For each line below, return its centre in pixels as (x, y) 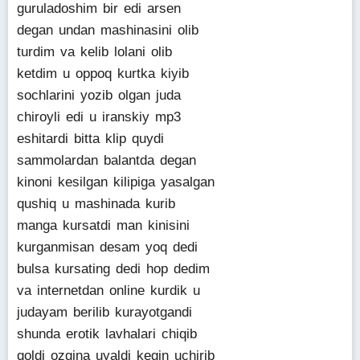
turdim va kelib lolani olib (94, 52)
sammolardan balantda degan (106, 160)
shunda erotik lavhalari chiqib (107, 334)
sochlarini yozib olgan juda (99, 95)
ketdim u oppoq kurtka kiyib (103, 74)
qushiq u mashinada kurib (96, 204)
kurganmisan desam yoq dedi (107, 247)
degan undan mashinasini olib (108, 30)
